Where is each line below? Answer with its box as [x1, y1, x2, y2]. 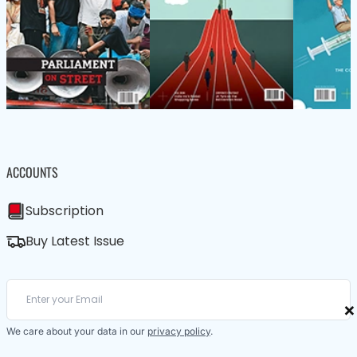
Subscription [25, 202, 104, 221]
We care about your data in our [6, 325, 147, 338]
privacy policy [147, 325, 210, 338]
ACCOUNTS [6, 163, 58, 182]
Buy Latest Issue [25, 232, 124, 251]
